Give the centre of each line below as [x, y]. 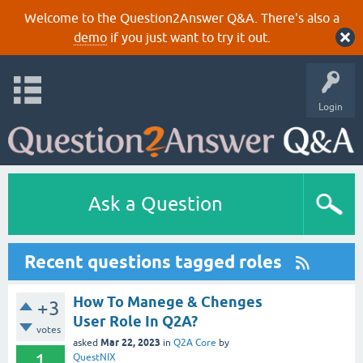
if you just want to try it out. [188, 37]
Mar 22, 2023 [130, 342]
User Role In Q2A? [135, 321]
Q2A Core [195, 343]
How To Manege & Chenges [168, 302]
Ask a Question [156, 204]
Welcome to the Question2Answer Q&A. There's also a [181, 18]
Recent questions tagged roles [153, 262]
